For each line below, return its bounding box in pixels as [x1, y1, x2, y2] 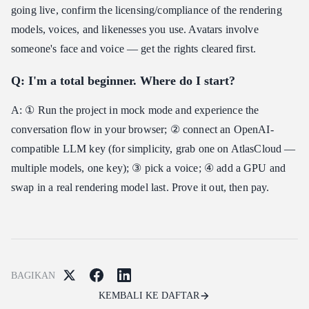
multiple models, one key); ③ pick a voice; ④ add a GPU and [11, 162, 286, 175]
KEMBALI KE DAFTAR [99, 290, 199, 301]
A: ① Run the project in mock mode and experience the [11, 104, 259, 117]
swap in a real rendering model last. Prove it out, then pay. [11, 181, 270, 194]
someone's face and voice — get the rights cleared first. [11, 43, 256, 55]
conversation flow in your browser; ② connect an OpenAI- [11, 123, 274, 136]
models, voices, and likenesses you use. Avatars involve [11, 23, 259, 36]
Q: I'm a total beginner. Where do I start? [11, 74, 235, 88]
